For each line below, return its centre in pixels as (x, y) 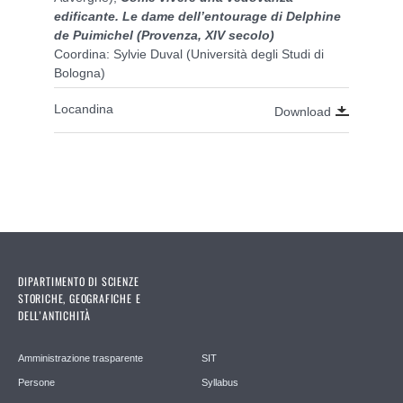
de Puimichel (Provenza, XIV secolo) (164, 35)
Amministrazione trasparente (81, 358)
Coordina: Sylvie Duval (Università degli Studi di (189, 54)
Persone (36, 382)
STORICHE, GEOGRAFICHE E (80, 298)
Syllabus (220, 382)
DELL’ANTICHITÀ (55, 315)
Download (303, 111)
